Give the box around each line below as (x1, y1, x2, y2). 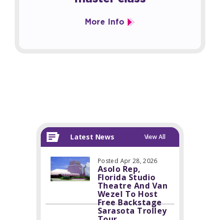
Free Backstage (98, 197, 162, 208)
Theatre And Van (98, 180, 168, 191)
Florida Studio (98, 172, 156, 183)
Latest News (70, 132, 114, 141)
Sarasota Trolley (98, 205, 167, 216)
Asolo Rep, (98, 164, 141, 174)
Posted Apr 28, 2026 (98, 157, 158, 165)
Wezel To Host (98, 189, 158, 199)
